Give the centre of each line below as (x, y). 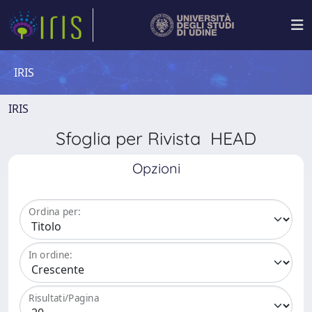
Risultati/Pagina (64, 298)
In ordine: (50, 255)
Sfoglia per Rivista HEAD (156, 138)
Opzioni (156, 168)
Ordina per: (55, 212)
